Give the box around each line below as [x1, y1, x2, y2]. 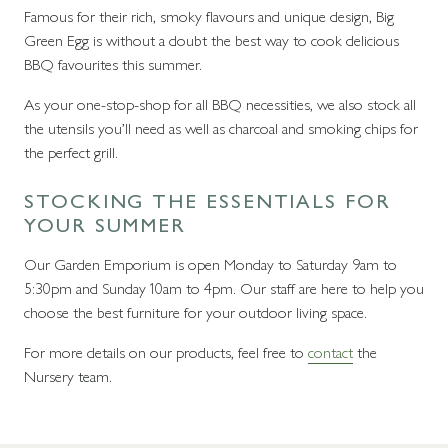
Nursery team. [24, 364, 112, 387]
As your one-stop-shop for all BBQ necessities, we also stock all [24, 92, 416, 115]
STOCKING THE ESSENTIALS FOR [24, 185, 391, 214]
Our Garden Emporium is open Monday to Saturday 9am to [24, 252, 397, 275]
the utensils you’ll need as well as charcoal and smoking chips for [24, 116, 418, 139]
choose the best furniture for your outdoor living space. [24, 300, 371, 323]
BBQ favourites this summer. [24, 52, 202, 75]
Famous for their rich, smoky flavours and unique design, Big [24, 4, 394, 27]
